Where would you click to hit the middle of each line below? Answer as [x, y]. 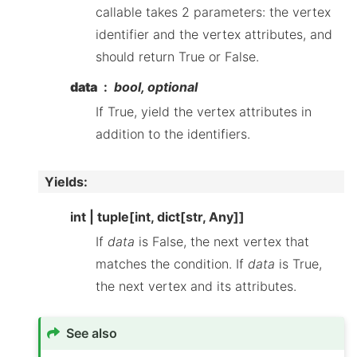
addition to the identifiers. [173, 133]
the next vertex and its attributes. [196, 286]
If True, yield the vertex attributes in [204, 111]
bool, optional [156, 86]
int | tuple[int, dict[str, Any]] [157, 216]
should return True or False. [177, 56]
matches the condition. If [172, 263]
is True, [298, 263]
